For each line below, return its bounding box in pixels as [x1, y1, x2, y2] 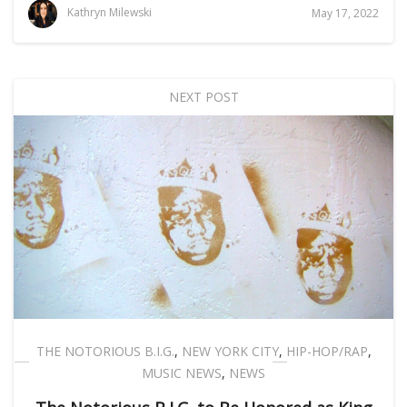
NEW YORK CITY [181, 342, 279, 360]
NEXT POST [168, 88, 239, 105]
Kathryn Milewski [67, 5, 152, 21]
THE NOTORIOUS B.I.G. [35, 342, 174, 360]
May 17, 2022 [312, 5, 379, 21]
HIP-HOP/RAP [285, 342, 368, 360]
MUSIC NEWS [142, 364, 222, 382]
